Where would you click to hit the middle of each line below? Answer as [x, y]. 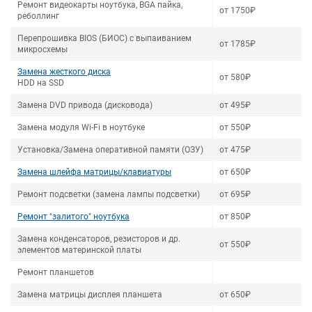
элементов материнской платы [79, 250]
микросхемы [42, 49]
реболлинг [38, 16]
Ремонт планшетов [56, 272]
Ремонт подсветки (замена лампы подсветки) [109, 194]
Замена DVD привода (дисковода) [85, 105]
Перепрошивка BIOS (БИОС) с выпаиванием [104, 38]
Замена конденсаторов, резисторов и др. [99, 239]
